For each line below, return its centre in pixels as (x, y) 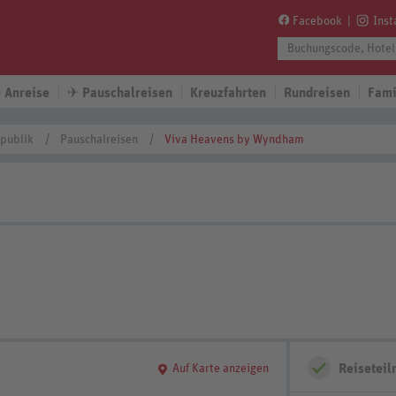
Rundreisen (317, 93)
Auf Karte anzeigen (221, 369)
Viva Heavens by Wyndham (234, 140)
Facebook (317, 21)
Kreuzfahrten (228, 93)
